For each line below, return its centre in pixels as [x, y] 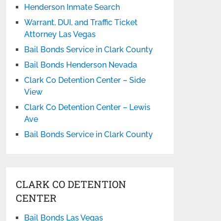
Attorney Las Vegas [60, 34]
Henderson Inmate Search [72, 7]
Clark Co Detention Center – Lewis [88, 107]
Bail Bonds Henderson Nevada [81, 65]
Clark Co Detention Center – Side [85, 80]
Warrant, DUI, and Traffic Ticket [81, 22]
